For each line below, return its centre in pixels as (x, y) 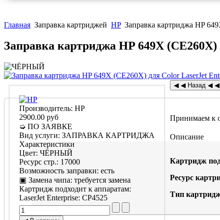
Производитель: (47, 109)
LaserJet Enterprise (49, 198)
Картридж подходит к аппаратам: (75, 189)
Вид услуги (39, 136)
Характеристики (47, 144)
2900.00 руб (39, 117)
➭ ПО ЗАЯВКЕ (46, 127)
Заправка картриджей (71, 25)
